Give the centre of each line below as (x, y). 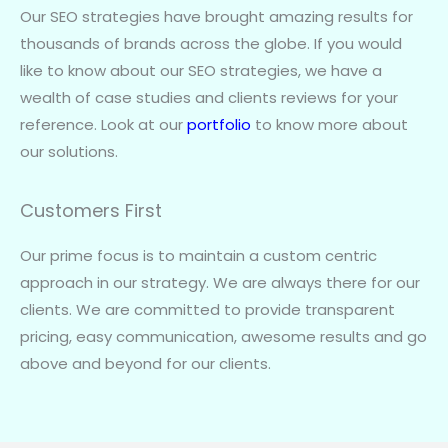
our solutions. (69, 151)
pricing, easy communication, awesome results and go (223, 336)
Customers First (91, 210)
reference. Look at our (103, 124)
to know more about (329, 124)
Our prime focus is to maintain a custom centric (198, 255)
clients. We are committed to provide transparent (207, 309)
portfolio (219, 124)
